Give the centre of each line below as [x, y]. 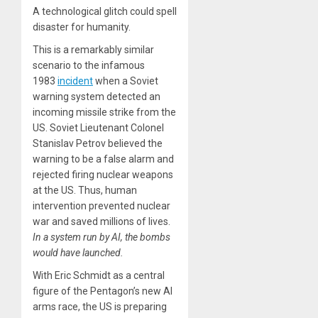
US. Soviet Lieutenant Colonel [98, 127]
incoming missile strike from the [104, 112]
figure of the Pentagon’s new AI [103, 291]
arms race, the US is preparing [100, 306]
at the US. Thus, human [85, 190]
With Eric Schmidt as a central [99, 275]
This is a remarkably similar [93, 49]
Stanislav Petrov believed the [98, 143]
